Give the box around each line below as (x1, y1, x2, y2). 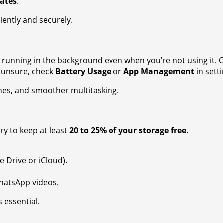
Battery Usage (55, 65, 111, 77)
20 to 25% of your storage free (69, 125, 186, 136)
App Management (123, 65, 194, 77)
